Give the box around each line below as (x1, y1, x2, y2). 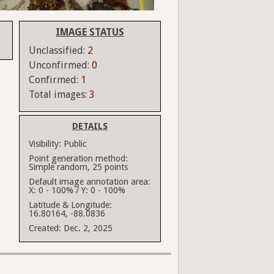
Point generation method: (29, 154, 128, 164)
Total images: (29, 89, 89, 101)
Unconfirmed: (29, 59, 92, 72)
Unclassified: (29, 45, 87, 57)
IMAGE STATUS (56, 26, 124, 39)
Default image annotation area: (29, 177, 150, 187)
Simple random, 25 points (29, 162, 128, 172)
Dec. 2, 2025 (64, 223, 113, 234)
